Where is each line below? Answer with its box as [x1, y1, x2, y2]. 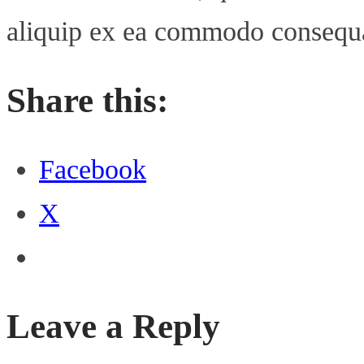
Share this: [6, 80, 168, 119]
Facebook [39, 154, 146, 184]
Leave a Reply [6, 306, 220, 345]
